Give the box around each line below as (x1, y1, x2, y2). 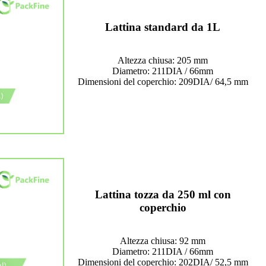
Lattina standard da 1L (105, 21, 220, 34)
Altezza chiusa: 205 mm (118, 55, 208, 66)
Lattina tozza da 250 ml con (94, 188, 231, 201)
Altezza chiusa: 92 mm (120, 236, 205, 246)
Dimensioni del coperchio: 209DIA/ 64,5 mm (77, 77, 248, 87)
